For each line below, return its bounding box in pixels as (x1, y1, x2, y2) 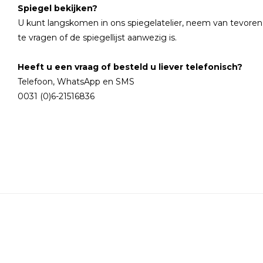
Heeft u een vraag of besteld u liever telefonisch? (18, 62, 245, 72)
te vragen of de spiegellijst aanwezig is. (18, 32, 179, 43)
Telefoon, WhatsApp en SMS (18, 76, 137, 87)
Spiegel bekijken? (18, 3, 100, 14)
